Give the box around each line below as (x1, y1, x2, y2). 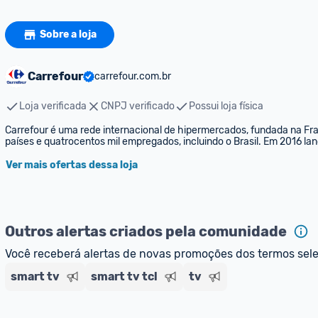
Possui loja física (189, 100, 263, 112)
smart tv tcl (91, 270, 158, 283)
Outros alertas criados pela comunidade (5, 223, 287, 240)
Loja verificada (19, 100, 87, 112)
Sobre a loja (40, 28, 97, 40)
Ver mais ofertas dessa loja (6, 159, 138, 171)
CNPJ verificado (101, 100, 175, 112)
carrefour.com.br (94, 70, 171, 82)
